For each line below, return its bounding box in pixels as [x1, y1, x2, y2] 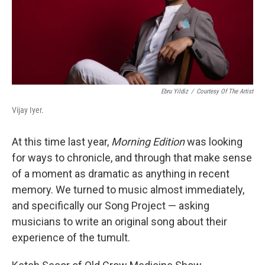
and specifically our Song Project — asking [12, 199, 209, 212]
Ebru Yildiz [161, 88, 188, 96]
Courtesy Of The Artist [196, 88, 253, 96]
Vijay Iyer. [12, 105, 44, 115]
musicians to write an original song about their [12, 215, 227, 228]
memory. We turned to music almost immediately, [12, 183, 244, 196]
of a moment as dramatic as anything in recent [12, 167, 230, 180]
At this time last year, [12, 135, 111, 148]
